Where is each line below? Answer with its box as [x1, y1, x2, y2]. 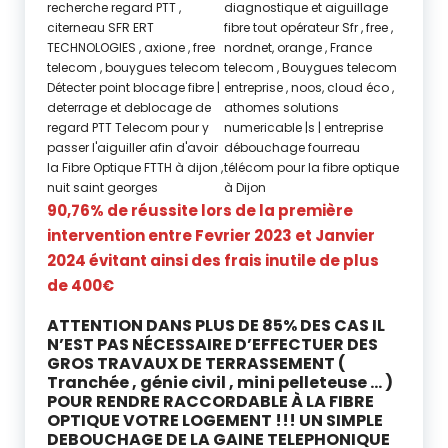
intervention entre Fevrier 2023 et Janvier [47, 225, 375, 246]
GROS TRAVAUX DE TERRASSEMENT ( [47, 352, 346, 375]
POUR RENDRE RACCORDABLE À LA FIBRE [47, 390, 374, 413]
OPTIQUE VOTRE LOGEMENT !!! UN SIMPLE [47, 409, 383, 432]
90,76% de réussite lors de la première [47, 200, 353, 221]
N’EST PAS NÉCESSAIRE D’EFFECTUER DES [47, 333, 378, 356]
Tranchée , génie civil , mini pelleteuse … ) [47, 371, 393, 394]
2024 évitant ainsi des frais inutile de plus [47, 250, 379, 271]
